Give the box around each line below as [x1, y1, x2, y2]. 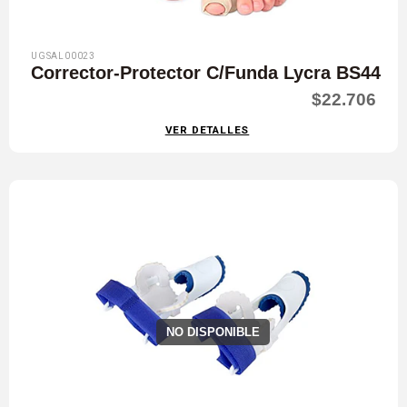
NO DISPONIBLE [165, 324, 260, 339]
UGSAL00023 [31, 49, 95, 63]
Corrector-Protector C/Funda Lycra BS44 [31, 62, 381, 83]
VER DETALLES [164, 123, 250, 139]
